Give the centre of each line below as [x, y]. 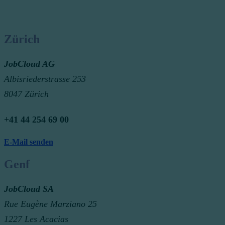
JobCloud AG [29, 64]
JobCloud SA [29, 189]
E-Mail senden [29, 142]
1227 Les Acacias [36, 219]
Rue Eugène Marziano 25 [50, 204]
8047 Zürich [26, 94]
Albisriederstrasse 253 [45, 79]
